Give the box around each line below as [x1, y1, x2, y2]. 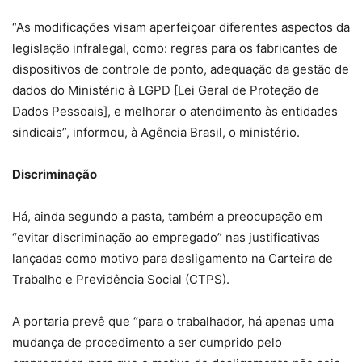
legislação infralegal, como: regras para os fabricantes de [12, 40, 338, 57]
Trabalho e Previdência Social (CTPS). [12, 271, 229, 288]
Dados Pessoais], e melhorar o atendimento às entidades [12, 103, 338, 120]
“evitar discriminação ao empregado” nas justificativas [12, 229, 320, 246]
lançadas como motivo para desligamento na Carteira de [12, 250, 333, 267]
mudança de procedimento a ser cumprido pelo [12, 335, 282, 351]
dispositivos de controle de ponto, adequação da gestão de [12, 61, 349, 78]
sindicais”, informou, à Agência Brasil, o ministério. [12, 124, 300, 141]
